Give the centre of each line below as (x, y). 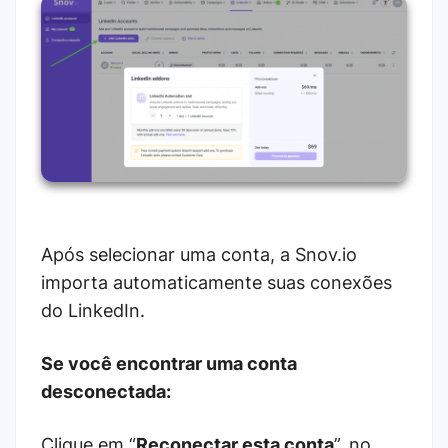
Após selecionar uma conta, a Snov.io (199, 255)
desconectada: (106, 392)
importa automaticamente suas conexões (216, 283)
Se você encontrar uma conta (169, 364)
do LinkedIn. (95, 311)
